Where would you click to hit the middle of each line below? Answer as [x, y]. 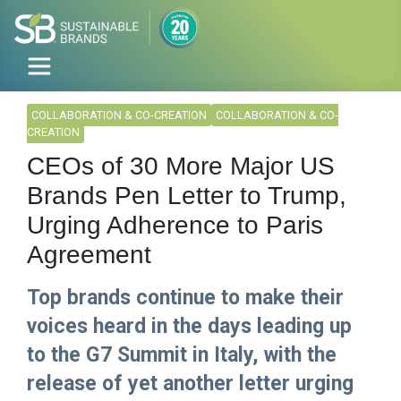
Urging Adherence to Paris [175, 226]
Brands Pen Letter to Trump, [187, 196]
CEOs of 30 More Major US [181, 166]
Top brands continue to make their [185, 298]
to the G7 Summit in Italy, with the [182, 355]
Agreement [89, 255]
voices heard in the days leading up [189, 327]
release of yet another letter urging [190, 384]
